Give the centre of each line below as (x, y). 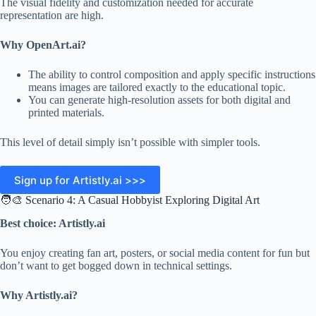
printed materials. (66, 113)
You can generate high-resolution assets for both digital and (159, 100)
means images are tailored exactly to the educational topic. (157, 87)
